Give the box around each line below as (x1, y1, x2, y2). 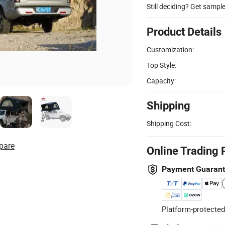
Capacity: (147, 75, 176, 85)
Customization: (147, 44, 194, 54)
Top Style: (147, 60, 176, 70)
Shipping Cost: (147, 118, 191, 128)
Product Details (147, 25, 221, 38)
